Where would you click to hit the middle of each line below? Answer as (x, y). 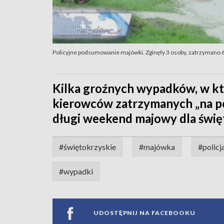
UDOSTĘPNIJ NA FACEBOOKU (144, 213)
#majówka (157, 146)
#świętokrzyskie (87, 146)
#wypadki (76, 171)
